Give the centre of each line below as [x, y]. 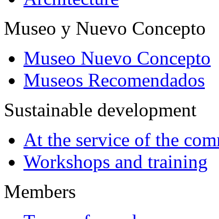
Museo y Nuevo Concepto [105, 28]
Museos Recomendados [114, 80]
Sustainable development [100, 110]
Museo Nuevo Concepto [117, 58]
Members [40, 192]
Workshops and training [116, 162]
